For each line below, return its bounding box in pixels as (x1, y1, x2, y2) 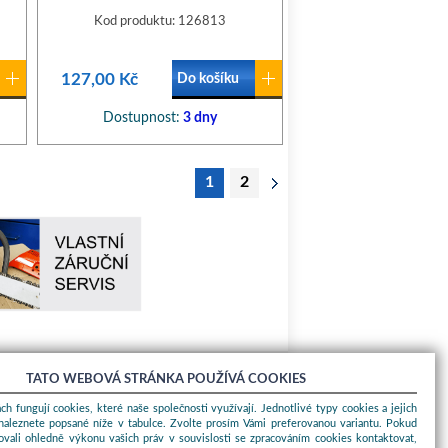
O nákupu (39, 392, 110, 408)
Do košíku (177, 72, 239, 86)
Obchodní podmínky (39, 418, 150, 430)
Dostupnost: (103, 111, 180, 125)
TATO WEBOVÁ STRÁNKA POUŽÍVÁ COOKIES (25, 373, 306, 387)
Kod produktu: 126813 (94, 15, 226, 28)
